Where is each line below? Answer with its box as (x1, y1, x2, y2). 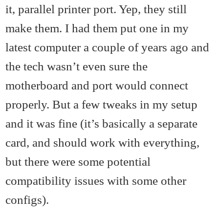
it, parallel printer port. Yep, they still (5, 2, 187, 16)
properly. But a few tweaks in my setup (5, 97, 198, 111)
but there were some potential (5, 154, 151, 169)
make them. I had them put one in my (5, 21, 189, 35)
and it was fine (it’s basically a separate (5, 116, 198, 131)
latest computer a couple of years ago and (5, 40, 210, 54)
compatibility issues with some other (5, 174, 187, 188)
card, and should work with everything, (5, 135, 200, 150)
